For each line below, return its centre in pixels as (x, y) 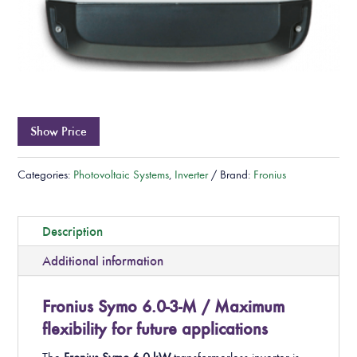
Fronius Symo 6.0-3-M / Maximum (164, 307)
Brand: (237, 175)
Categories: (46, 175)
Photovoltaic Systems (122, 175)
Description (73, 231)
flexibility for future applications (155, 329)
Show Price (59, 131)
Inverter (192, 175)
